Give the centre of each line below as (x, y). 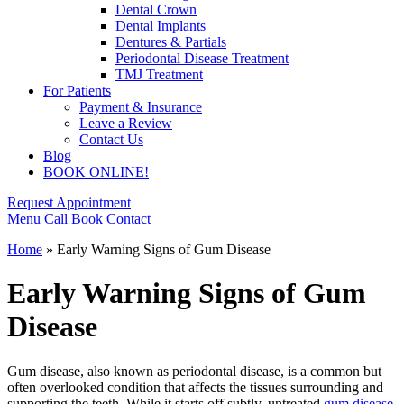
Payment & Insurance (141, 107)
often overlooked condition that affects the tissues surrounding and (195, 387)
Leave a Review (126, 123)
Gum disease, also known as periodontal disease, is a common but (194, 371)
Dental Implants (161, 26)
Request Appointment (69, 202)
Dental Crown (156, 9)
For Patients (77, 91)
